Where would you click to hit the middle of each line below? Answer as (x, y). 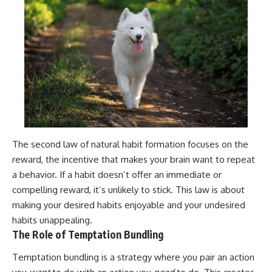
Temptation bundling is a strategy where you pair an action (133, 257)
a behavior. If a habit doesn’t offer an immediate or (117, 174)
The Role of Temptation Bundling (88, 234)
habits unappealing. (52, 220)
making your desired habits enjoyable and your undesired (129, 205)
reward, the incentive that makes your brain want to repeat (134, 159)
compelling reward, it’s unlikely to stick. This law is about (128, 189)
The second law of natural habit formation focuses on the (130, 144)
